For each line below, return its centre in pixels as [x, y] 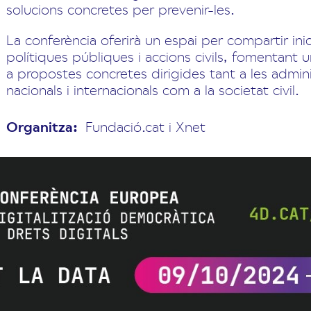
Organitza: [42, 127]
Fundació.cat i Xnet [145, 126]
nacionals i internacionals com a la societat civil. [153, 90]
